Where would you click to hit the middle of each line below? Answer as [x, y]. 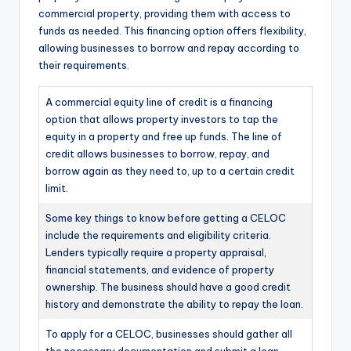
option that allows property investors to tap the [162, 119]
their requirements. [84, 65]
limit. [57, 188]
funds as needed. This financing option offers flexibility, [172, 31]
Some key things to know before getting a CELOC [166, 218]
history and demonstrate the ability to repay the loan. [174, 304]
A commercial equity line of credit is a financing [159, 102]
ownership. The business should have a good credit [168, 287]
